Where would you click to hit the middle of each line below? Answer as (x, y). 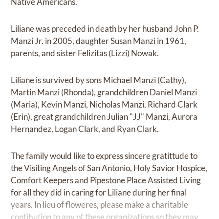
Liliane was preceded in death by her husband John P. (105, 29)
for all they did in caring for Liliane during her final (99, 193)
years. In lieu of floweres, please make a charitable (100, 205)
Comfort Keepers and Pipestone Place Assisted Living (106, 180)
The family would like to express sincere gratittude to (104, 156)
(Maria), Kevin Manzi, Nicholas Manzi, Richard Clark (104, 105)
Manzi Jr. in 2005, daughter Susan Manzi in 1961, (99, 41)
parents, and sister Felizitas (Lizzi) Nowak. (85, 53)
